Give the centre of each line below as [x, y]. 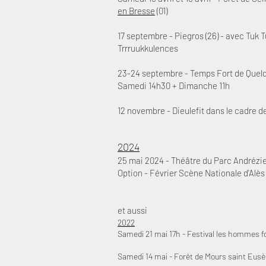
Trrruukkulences [148, 48]
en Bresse [136, 11]
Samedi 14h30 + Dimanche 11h [174, 85]
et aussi [132, 210]
